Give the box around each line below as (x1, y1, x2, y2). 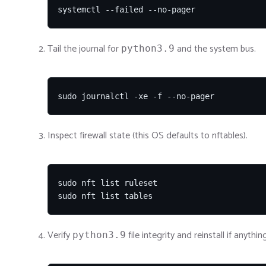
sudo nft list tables (58, 191, 153, 201)
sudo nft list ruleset (58, 178, 157, 188)
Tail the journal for (47, 41, 121, 58)
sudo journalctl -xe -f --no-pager (58, 91, 214, 102)
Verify (47, 227, 72, 243)
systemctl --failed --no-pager (58, 5, 195, 15)
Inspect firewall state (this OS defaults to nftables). (47, 127, 248, 144)
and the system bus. (175, 41, 256, 58)
